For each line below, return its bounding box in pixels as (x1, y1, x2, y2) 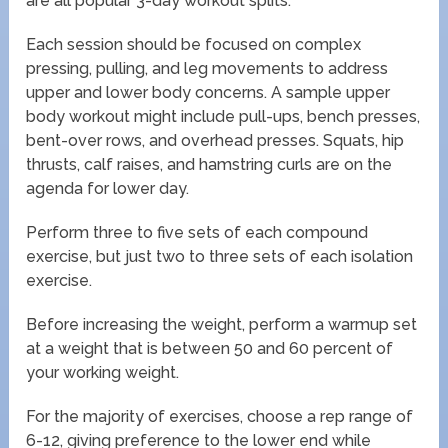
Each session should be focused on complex (26, 34, 362, 54)
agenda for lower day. (26, 178, 190, 198)
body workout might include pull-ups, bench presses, (26, 106, 421, 126)
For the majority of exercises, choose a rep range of (26, 406, 414, 426)
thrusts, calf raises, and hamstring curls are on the (26, 154, 393, 174)
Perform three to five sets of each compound (26, 222, 369, 242)
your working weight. (26, 362, 180, 382)
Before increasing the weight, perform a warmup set (26, 314, 418, 334)
